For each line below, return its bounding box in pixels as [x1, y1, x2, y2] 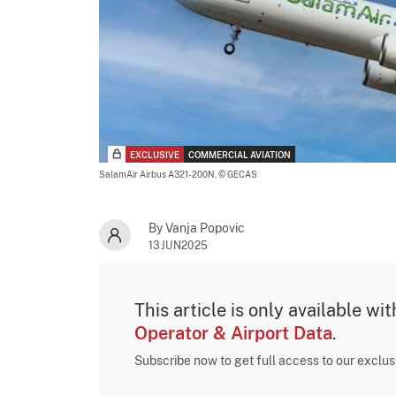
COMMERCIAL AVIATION [188, 148, 291, 160]
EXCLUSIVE [130, 148, 179, 160]
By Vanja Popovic [148, 220, 245, 235]
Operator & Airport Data [134, 322, 332, 344]
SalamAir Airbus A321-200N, [99, 168, 218, 179]
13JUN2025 [148, 239, 209, 252]
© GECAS [218, 168, 257, 179]
